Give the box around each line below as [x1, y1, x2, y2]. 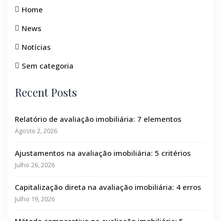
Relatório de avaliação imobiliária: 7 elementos [15, 113, 182, 124]
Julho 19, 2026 [15, 194, 55, 203]
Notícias [22, 41, 51, 52]
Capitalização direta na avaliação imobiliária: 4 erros [15, 182, 201, 192]
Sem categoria [22, 60, 74, 71]
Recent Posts [15, 84, 77, 100]
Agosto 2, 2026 [15, 126, 57, 135]
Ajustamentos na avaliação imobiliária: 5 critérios [15, 147, 191, 158]
